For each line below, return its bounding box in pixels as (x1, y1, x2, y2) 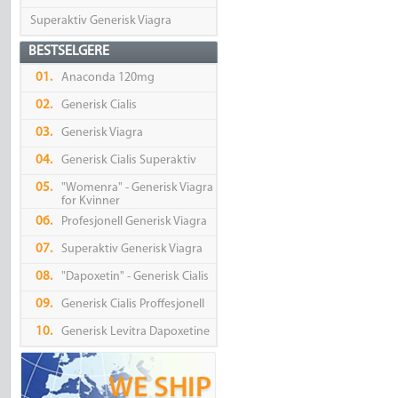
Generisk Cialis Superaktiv (60, 154, 196, 168)
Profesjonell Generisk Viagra (60, 215, 207, 229)
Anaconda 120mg (60, 71, 155, 85)
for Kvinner (60, 195, 120, 209)
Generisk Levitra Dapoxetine (60, 325, 210, 339)
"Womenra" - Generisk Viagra (60, 181, 213, 195)
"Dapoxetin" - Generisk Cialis (60, 270, 209, 284)
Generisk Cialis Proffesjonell (60, 298, 204, 312)
